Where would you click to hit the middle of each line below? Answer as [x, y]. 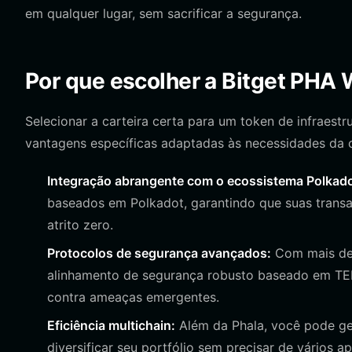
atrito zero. [80, 225]
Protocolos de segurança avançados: [159, 253]
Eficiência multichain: [111, 325]
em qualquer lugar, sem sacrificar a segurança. [163, 13]
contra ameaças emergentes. [133, 297]
